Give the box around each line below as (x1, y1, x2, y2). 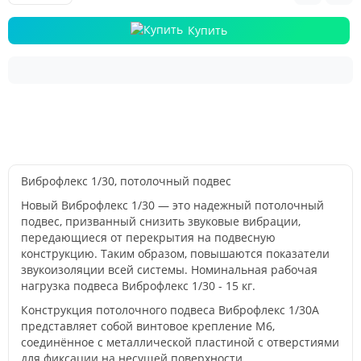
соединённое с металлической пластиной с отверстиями (21, 334, 339, 350)
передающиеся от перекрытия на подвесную (21, 230, 276, 245)
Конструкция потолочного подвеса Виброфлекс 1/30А (21, 302, 319, 317)
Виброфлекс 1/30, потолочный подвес (21, 173, 231, 189)
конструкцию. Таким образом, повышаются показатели (21, 246, 330, 261)
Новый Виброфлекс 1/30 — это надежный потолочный (21, 197, 324, 213)
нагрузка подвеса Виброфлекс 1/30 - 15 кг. (21, 278, 255, 293)
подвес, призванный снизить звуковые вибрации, (21, 214, 301, 229)
